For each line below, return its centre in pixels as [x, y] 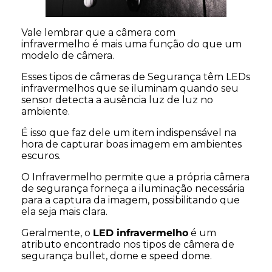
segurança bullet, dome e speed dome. [117, 256]
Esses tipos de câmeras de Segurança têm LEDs [136, 76]
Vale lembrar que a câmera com [98, 32]
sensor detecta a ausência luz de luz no [117, 100]
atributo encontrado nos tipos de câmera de [128, 244]
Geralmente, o [57, 233]
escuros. [41, 155]
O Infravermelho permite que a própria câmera [135, 177]
